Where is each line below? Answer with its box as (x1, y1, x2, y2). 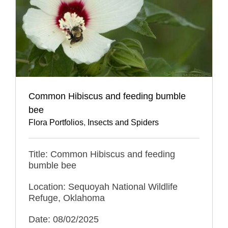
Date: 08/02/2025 (28, 214, 99, 225)
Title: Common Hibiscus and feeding (28, 149, 175, 160)
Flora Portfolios (28, 118, 83, 127)
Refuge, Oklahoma (28, 193, 105, 204)
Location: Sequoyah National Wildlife (28, 182, 178, 192)
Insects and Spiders (88, 118, 159, 127)
